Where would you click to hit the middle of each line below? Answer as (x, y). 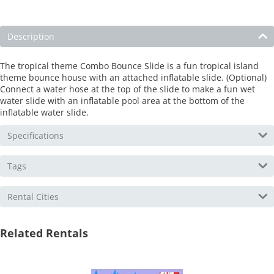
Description (31, 37)
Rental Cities (33, 197)
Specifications (35, 136)
